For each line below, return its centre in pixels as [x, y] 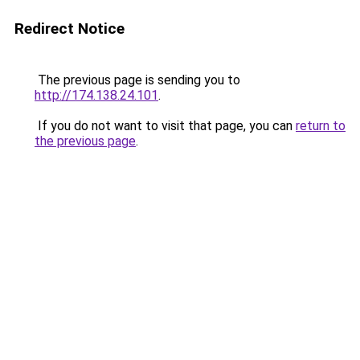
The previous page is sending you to [137, 80]
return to [321, 126]
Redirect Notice [70, 29]
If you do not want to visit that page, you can [165, 126]
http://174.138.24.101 [96, 95]
